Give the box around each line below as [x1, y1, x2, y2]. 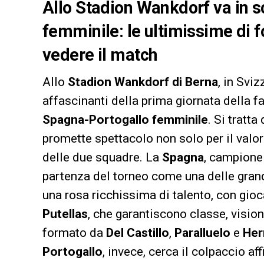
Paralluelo [174, 225, 230, 240]
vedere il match [42, 44, 158, 65]
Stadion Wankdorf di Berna [68, 74, 218, 89]
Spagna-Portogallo [42, 112, 149, 127]
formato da [42, 225, 106, 240]
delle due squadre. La [42, 150, 162, 164]
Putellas [42, 206, 88, 221]
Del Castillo [106, 225, 169, 240]
